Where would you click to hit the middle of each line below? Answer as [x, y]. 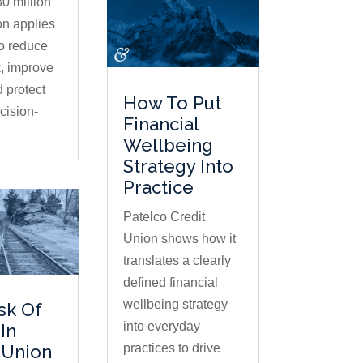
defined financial [170, 282]
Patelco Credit [164, 216]
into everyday [161, 326]
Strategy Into [178, 166]
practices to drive [171, 348]
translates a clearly [177, 260]
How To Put [172, 102]
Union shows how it [179, 238]
